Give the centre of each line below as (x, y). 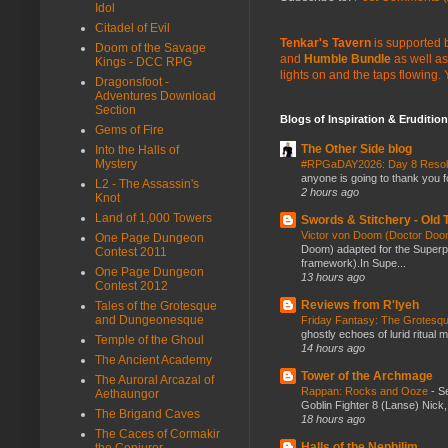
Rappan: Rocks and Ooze (366, 390)
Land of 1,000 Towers (153, 217)
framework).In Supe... (353, 262)
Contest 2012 (131, 285)
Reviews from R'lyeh (360, 304)
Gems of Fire (129, 129)
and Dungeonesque (149, 319)
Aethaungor (127, 393)
